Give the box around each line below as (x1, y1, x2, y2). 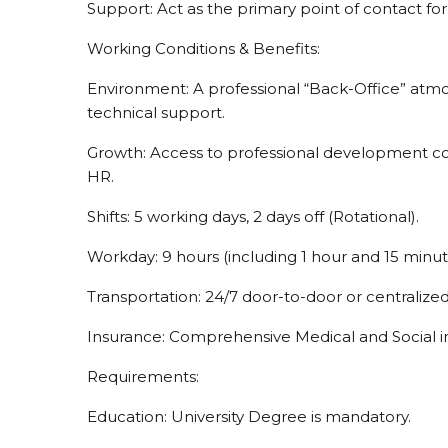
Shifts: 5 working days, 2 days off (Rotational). (87, 206, 419, 226)
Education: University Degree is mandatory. (87, 406, 411, 426)
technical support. (87, 102, 225, 122)
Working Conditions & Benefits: (87, 38, 320, 58)
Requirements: (87, 366, 199, 386)
